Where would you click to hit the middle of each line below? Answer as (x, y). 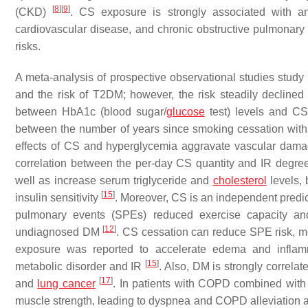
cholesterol (240, 180)
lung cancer (66, 284)
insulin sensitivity (58, 198)
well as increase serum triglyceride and (114, 180)
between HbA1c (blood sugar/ (91, 112)
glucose (185, 112)
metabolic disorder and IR (80, 266)
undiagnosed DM (59, 232)
